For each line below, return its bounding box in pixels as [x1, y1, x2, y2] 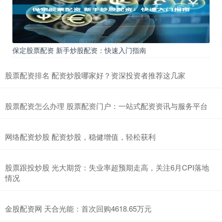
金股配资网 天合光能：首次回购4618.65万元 [5, 203, 152, 214]
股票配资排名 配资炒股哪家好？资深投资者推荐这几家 [5, 70, 185, 81]
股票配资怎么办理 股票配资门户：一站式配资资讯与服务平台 [5, 101, 208, 111]
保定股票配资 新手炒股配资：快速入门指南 [12, 45, 146, 55]
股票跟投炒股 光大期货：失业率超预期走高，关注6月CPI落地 [5, 162, 209, 173]
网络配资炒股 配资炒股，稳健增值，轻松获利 [5, 131, 156, 142]
